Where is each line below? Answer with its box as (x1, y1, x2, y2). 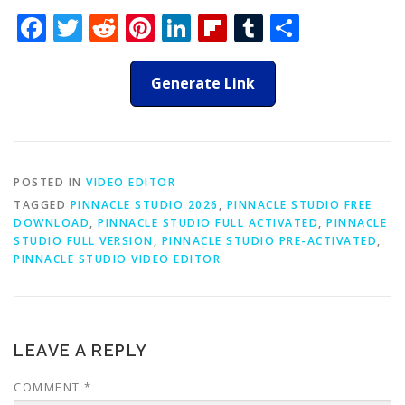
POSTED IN (14, 174, 86, 190)
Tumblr (263, 8, 363, 47)
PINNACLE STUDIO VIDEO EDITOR (14, 251, 221, 267)
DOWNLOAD (14, 215, 89, 231)
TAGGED (14, 197, 71, 212)
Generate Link (150, 73, 255, 93)
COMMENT (14, 379, 84, 395)
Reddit (118, 8, 207, 47)
